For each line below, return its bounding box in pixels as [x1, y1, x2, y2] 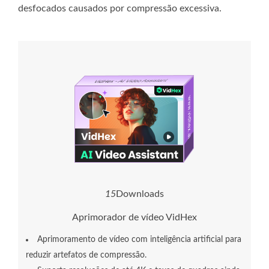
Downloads [116, 189, 164, 199]
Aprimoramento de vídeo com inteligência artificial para [37, 235, 241, 244]
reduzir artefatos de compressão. [26, 251, 147, 260]
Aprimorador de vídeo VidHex [72, 213, 197, 223]
